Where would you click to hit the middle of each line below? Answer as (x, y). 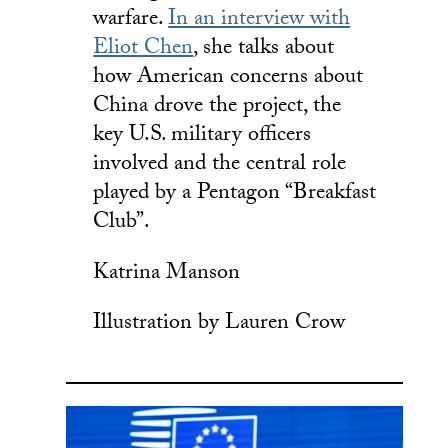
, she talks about (264, 50)
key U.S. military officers (202, 137)
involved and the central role (220, 166)
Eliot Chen (143, 50)
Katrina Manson (167, 274)
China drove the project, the (217, 108)
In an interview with (259, 21)
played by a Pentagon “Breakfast (235, 195)
